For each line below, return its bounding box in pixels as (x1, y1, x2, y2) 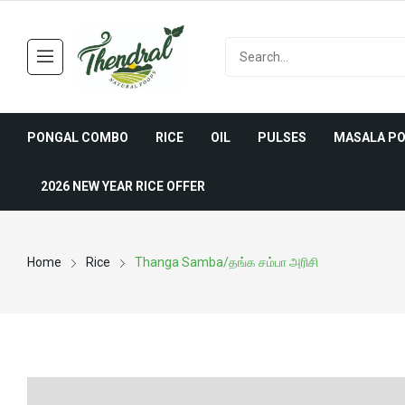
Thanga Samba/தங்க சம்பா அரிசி (135, 255, 318, 270)
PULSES (258, 130, 306, 146)
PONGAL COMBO (27, 130, 128, 146)
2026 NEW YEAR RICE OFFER (41, 179, 205, 194)
